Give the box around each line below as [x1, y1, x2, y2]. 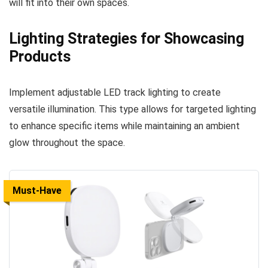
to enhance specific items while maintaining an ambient [9, 120, 240, 132]
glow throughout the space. [9, 136, 125, 148]
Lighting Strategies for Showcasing [9, 29, 244, 47]
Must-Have [13, 184, 62, 196]
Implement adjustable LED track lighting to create [9, 86, 221, 98]
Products [9, 47, 71, 65]
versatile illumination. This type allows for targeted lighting [9, 103, 256, 115]
